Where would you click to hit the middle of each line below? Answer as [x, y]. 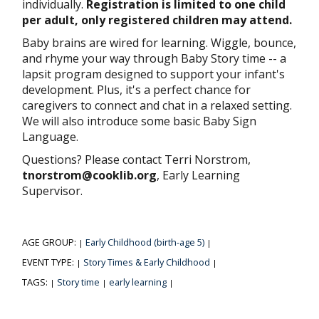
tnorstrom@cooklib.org [89, 176]
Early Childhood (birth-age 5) [145, 242]
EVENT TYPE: [49, 262]
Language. [50, 137]
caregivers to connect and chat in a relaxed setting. [157, 106]
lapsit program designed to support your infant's [153, 74]
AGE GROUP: [50, 242]
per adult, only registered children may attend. [158, 20]
